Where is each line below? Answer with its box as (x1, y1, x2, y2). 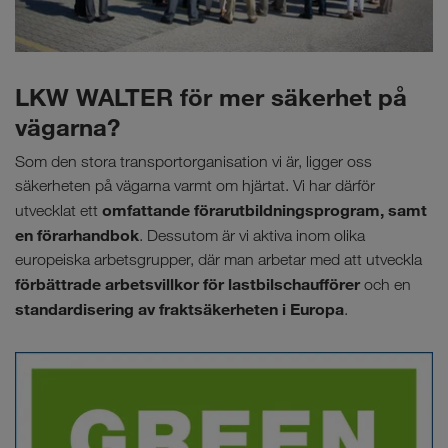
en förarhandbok (15, 225, 139, 246)
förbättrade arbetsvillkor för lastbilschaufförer (15, 274, 360, 295)
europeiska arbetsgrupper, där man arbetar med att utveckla (15, 250, 422, 270)
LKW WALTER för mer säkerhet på (15, 82, 407, 113)
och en (360, 275, 411, 295)
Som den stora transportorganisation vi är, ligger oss (15, 152, 372, 172)
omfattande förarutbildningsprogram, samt (102, 200, 427, 221)
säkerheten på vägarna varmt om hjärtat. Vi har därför (15, 176, 375, 196)
